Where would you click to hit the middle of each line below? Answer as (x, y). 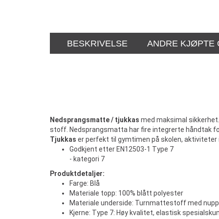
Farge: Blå (85, 183)
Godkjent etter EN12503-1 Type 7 (121, 149)
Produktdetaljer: (77, 174)
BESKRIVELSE (97, 44)
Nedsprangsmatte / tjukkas (95, 120)
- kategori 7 (87, 159)
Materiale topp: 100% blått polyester (126, 193)
